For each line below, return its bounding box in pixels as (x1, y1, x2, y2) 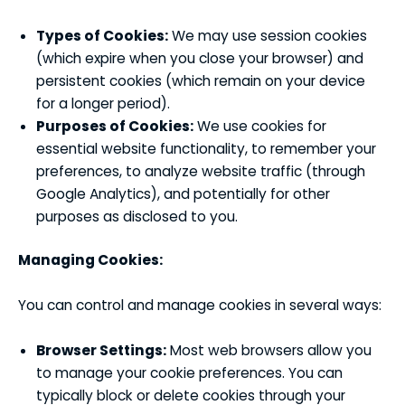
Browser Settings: (36, 340, 166, 360)
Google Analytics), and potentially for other (36, 184, 330, 204)
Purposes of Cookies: (36, 117, 193, 137)
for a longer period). (36, 94, 170, 114)
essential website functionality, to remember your (36, 139, 376, 159)
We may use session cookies (168, 26, 367, 46)
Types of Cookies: (36, 26, 168, 46)
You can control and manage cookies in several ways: (18, 296, 381, 316)
